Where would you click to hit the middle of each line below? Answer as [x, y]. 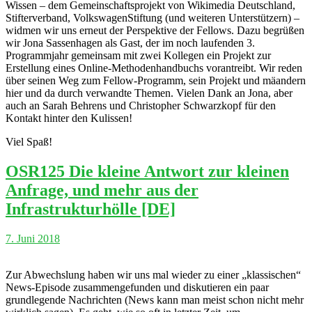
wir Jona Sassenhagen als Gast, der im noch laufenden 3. [130, 42]
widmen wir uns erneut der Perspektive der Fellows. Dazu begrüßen [155, 30]
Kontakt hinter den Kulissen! [69, 118]
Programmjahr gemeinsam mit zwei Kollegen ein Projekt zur [138, 55]
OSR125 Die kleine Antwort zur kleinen [147, 171]
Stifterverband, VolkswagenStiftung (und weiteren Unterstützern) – [153, 17]
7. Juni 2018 [33, 238]
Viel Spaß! [29, 141]
